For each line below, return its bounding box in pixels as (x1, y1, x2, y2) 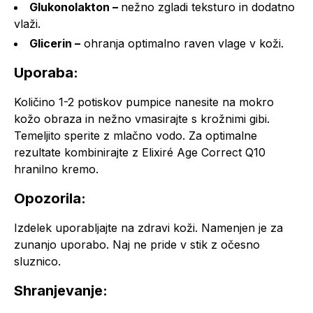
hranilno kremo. (14, 162, 99, 177)
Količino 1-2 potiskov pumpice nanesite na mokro (14, 95, 274, 110)
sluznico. (14, 254, 61, 269)
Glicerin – (29, 36, 80, 51)
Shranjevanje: (14, 282, 108, 300)
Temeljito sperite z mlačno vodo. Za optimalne (14, 129, 257, 143)
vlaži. (14, 17, 41, 31)
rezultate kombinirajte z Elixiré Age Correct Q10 (14, 145, 265, 160)
